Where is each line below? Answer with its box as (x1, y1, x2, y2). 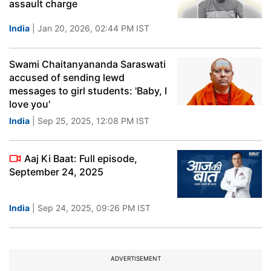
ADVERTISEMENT (110, 255, 161, 262)
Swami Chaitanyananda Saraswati (9, 58, 166, 70)
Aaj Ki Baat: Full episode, (24, 152, 137, 165)
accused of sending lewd (9, 71, 125, 83)
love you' (9, 98, 50, 110)
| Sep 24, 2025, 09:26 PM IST (30, 203, 151, 213)
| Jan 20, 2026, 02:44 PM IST (30, 23, 149, 33)
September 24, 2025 (9, 166, 103, 178)
